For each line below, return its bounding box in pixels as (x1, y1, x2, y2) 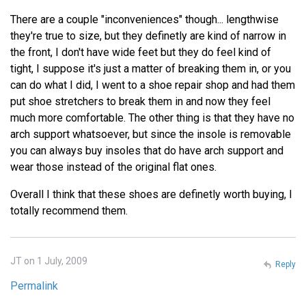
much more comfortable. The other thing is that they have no (10, 111, 294, 125)
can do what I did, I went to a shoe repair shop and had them (10, 79, 295, 92)
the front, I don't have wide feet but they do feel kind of (10, 46, 271, 59)
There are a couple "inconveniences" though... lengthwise (10, 13, 279, 27)
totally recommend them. (10, 204, 128, 218)
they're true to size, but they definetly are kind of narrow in (10, 29, 286, 43)
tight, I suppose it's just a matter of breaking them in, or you (10, 62, 291, 76)
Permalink (10, 279, 58, 293)
